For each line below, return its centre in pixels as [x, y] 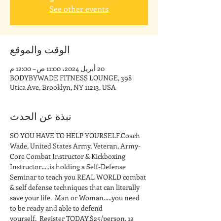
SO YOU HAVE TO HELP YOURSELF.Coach [76, 135]
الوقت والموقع [40, 49]
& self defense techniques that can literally [75, 187]
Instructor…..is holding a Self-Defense [69, 166]
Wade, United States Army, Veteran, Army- [75, 146]
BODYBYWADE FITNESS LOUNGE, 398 [71, 78]
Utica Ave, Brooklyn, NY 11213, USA [63, 87]
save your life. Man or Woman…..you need [75, 198]
